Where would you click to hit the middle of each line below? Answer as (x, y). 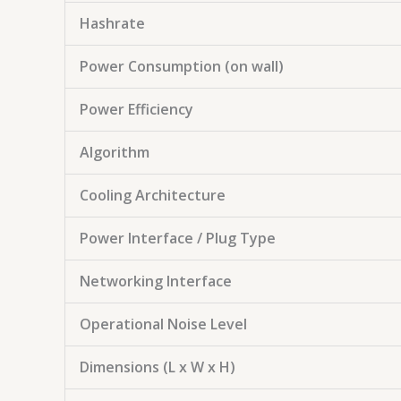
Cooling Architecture (153, 195)
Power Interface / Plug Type (178, 238)
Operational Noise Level (163, 324)
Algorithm (115, 152)
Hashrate (112, 23)
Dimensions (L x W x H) (158, 367)
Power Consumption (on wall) (182, 66)
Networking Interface (156, 281)
